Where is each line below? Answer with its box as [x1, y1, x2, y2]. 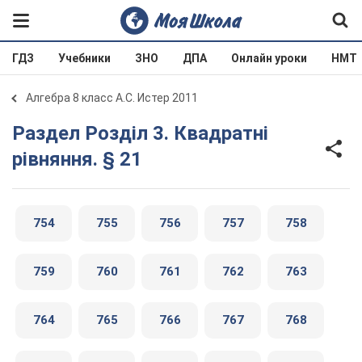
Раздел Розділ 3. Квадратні [12, 122, 25, 145]
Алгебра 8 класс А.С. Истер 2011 [26, 91, 198, 104]
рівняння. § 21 [12, 148, 142, 170]
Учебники [58, 52, 111, 65]
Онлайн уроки [231, 52, 307, 65]
